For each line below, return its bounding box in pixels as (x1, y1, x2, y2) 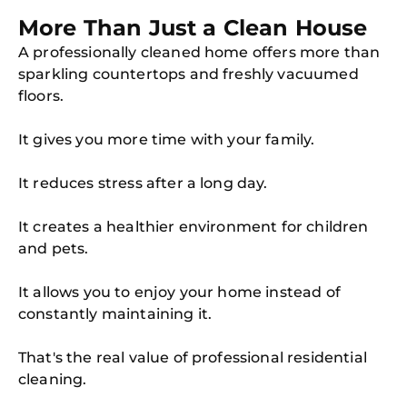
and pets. (18, 240, 89, 257)
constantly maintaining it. (18, 305, 213, 323)
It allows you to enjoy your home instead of (18, 283, 341, 301)
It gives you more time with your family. (18, 131, 315, 148)
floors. (18, 87, 65, 104)
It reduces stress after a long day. (18, 174, 268, 192)
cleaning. (18, 371, 87, 388)
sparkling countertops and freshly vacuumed (18, 65, 359, 83)
